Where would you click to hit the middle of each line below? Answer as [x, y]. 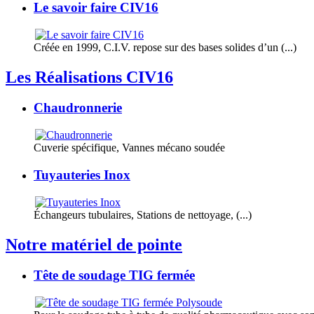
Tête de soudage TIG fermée [114, 275]
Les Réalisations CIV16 [89, 77]
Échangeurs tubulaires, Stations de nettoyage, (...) [143, 214]
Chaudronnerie [78, 108]
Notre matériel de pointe [94, 244]
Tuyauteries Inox [82, 175]
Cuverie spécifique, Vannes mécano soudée [129, 148]
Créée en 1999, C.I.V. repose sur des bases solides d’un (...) [165, 47]
